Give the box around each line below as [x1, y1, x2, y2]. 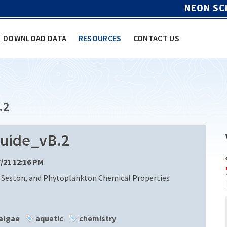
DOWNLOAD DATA [3, 32, 67, 43]
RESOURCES [78, 32, 122, 43]
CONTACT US [133, 32, 180, 43]
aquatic [35, 213, 63, 223]
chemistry [79, 213, 116, 223]
